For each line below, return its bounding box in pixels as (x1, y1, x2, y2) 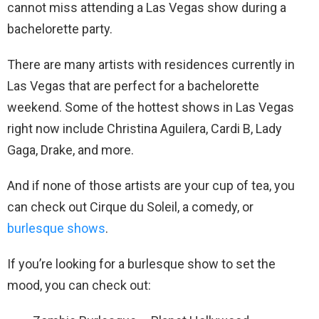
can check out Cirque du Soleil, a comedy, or (7, 199, 253, 215)
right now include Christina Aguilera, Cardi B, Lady (7, 121, 282, 137)
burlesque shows (7, 221, 105, 236)
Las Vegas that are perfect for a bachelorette (7, 78, 259, 94)
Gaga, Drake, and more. (7, 142, 134, 158)
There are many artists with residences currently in (7, 57, 295, 73)
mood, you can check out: (7, 278, 151, 293)
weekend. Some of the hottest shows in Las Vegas (7, 100, 294, 115)
